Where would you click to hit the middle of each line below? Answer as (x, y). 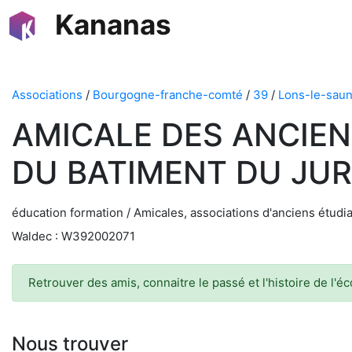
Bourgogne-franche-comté (168, 95)
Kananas (113, 24)
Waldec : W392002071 (73, 236)
